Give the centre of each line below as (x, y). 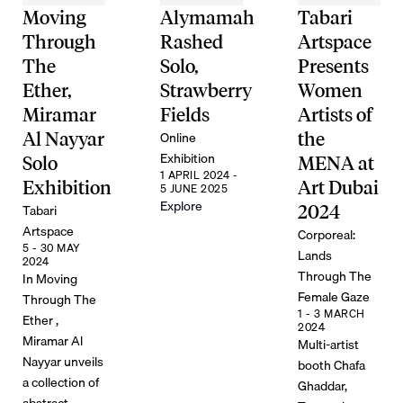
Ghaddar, (323, 385)
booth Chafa (332, 364)
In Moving (49, 278)
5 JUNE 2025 (194, 188)
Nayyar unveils (63, 361)
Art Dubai (339, 187)
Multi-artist (329, 344)
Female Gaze (334, 296)
